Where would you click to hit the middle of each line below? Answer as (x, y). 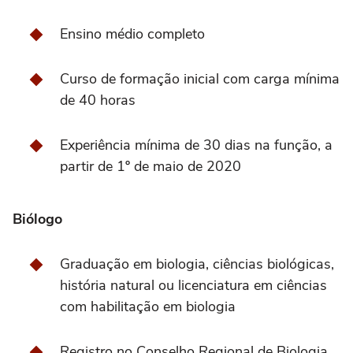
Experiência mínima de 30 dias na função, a (196, 145)
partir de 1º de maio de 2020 (150, 167)
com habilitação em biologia (148, 307)
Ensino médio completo (132, 34)
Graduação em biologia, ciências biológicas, (197, 264)
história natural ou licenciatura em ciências (193, 286)
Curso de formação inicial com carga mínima (200, 79)
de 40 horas (98, 100)
